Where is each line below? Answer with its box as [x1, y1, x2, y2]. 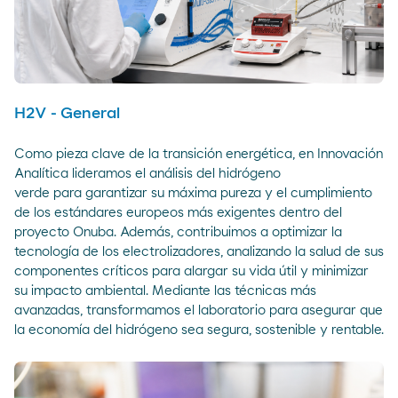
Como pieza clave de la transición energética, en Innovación [14, 147, 383, 161]
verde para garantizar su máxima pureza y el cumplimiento [14, 186, 372, 200]
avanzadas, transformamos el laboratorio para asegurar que [14, 303, 383, 317]
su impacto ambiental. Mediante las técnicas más [14, 283, 316, 298]
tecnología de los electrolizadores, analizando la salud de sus [14, 244, 384, 259]
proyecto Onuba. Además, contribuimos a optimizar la [14, 225, 342, 239]
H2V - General [14, 105, 120, 122]
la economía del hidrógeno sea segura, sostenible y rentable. [14, 322, 384, 337]
